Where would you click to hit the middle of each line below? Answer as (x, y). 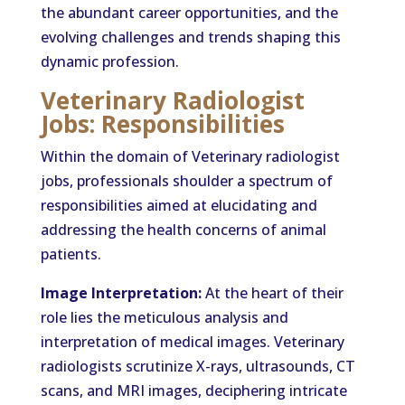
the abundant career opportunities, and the (189, 13)
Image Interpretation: (121, 293)
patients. (71, 254)
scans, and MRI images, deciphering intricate (193, 391)
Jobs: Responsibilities (162, 124)
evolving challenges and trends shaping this (190, 37)
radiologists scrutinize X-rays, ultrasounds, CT (198, 366)
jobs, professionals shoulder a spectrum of (186, 181)
